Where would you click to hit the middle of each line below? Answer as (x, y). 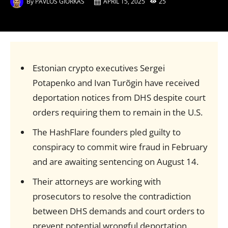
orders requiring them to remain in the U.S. (117, 112)
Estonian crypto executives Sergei (98, 68)
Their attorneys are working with (96, 181)
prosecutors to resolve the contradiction (111, 196)
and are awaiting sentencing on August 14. (115, 162)
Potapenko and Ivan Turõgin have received (116, 83)
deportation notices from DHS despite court (119, 97)
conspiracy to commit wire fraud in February (120, 147)
